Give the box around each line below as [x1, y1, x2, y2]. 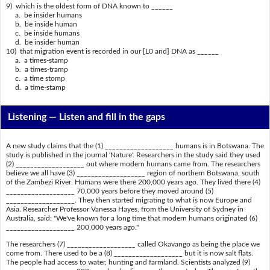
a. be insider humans [5, 11, 82, 19]
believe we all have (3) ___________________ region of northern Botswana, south [5, 169, 260, 177]
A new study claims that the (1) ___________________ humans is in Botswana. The [5, 142, 264, 150]
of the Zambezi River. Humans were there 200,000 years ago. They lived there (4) [5, 178, 260, 186]
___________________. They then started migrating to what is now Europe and [5, 196, 252, 204]
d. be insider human [5, 38, 80, 46]
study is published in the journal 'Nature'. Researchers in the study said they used [5, 151, 260, 159]
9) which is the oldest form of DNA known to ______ [5, 2, 173, 10]
